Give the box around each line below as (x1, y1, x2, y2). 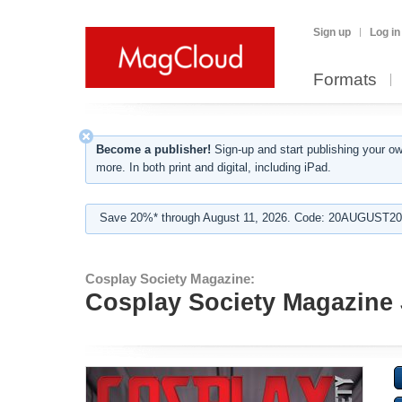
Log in (370, 26, 400, 39)
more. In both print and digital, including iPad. (96, 161, 331, 174)
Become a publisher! (96, 143, 211, 156)
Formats (313, 70, 377, 89)
